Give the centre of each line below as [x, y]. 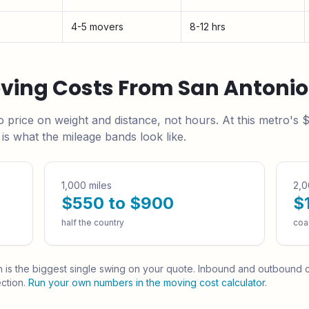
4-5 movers [97, 27]
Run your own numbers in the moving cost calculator [147, 282]
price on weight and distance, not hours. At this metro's [153, 120]
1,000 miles [87, 185]
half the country [93, 222]
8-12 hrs [208, 27]
